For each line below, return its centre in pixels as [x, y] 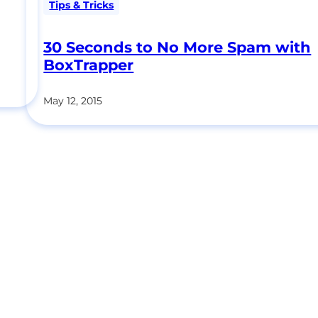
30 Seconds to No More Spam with [177, 48]
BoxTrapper [89, 65]
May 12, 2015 [73, 101]
